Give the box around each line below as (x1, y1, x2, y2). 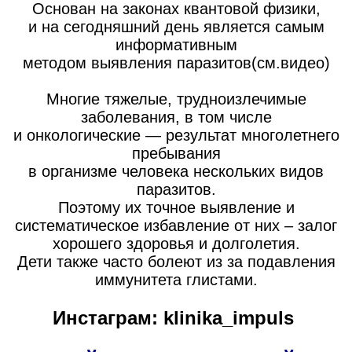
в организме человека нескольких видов (28, 162, 324, 180)
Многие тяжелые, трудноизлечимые (46, 90, 306, 108)
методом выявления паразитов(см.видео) (22, 53, 330, 71)
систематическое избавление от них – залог (15, 216, 337, 234)
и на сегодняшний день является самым (27, 17, 324, 35)
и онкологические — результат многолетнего (13, 126, 339, 144)
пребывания (131, 144, 221, 162)
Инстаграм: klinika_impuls (53, 306, 299, 328)
